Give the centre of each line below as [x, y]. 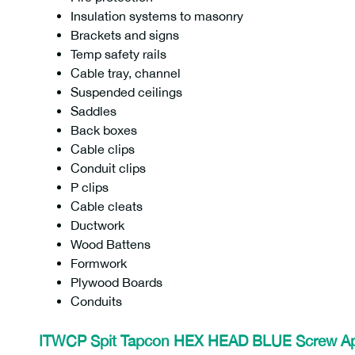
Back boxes [104, 130]
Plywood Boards [116, 282]
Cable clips [103, 149]
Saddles [94, 111]
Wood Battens [111, 244]
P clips [90, 187]
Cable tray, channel [126, 73]
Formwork [99, 263]
